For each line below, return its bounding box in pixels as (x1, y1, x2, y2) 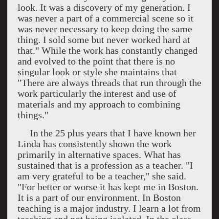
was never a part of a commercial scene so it (17, 13, 194, 23)
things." (17, 109, 48, 120)
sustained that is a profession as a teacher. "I (17, 160, 193, 171)
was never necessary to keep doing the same (17, 23, 192, 34)
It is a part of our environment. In (17, 192, 153, 203)
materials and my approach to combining (17, 99, 180, 109)
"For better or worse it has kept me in (17, 181, 168, 192)
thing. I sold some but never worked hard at (17, 34, 190, 45)
